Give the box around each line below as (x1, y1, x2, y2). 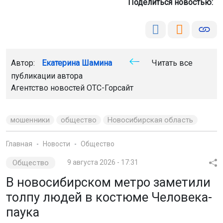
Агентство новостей (11, 83, 87, 93)
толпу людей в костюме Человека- (6, 190, 212, 205)
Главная (6, 140, 32, 148)
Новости (43, 140, 70, 148)
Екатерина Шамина (42, 58, 112, 68)
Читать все (150, 58, 193, 68)
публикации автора (11, 71, 83, 81)
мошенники (10, 115, 50, 125)
